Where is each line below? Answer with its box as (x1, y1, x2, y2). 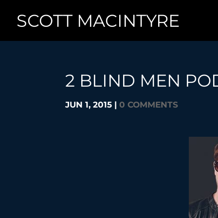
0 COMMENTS (119, 100, 179, 109)
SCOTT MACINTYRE (17, 10, 180, 31)
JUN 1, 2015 (65, 100, 112, 109)
